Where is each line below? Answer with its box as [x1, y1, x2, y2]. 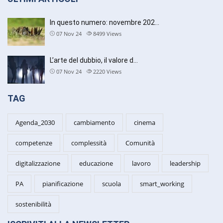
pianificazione [42, 179, 83, 189]
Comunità [125, 138, 155, 148]
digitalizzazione [15, 159, 60, 168]
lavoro [132, 159, 151, 168]
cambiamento [74, 118, 115, 127]
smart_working [140, 179, 184, 189]
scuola [102, 179, 121, 189]
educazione [79, 159, 113, 168]
